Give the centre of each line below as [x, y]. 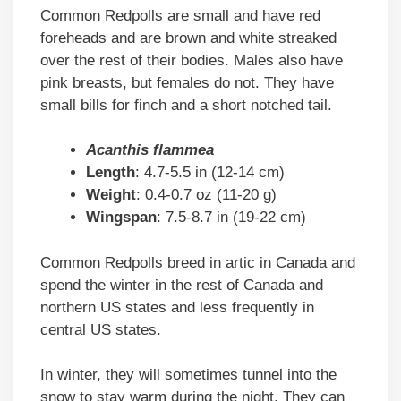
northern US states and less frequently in [177, 307]
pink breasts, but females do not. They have [187, 82]
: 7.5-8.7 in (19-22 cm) [231, 218]
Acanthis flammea [150, 150]
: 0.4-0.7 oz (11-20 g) [206, 195]
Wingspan [121, 218]
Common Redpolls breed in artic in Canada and [198, 262]
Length [111, 173]
